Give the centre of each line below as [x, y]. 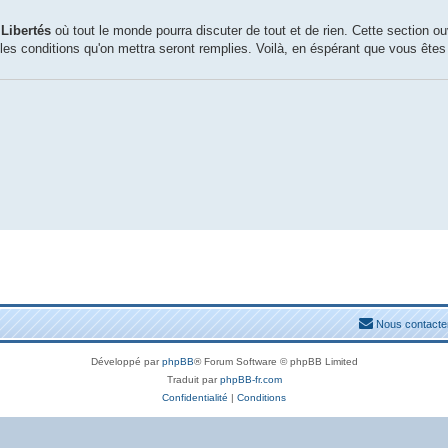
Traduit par [193, 379]
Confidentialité [195, 397]
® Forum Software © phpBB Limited [275, 361]
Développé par [126, 361]
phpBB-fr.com [250, 379]
